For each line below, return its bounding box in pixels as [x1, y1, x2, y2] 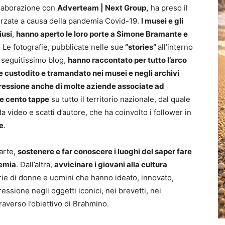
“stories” [124, 42, 158, 52]
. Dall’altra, [16, 160, 54, 169]
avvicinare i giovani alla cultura [54, 160, 167, 169]
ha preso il [149, 3, 188, 13]
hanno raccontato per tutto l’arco [68, 55, 187, 65]
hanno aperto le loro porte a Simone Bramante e [16, 29, 188, 39]
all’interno [158, 42, 193, 52]
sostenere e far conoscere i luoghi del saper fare [18, 147, 192, 156]
